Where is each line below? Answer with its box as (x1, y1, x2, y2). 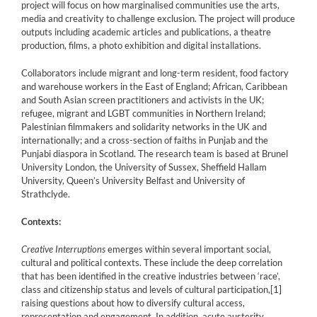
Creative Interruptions (21, 243, 105, 255)
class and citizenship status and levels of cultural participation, (21, 284, 270, 296)
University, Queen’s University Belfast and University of (21, 175, 245, 187)
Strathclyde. (21, 188, 74, 200)
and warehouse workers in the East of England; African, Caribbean (21, 81, 287, 93)
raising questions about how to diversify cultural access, (21, 297, 245, 309)
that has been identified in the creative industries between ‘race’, (21, 270, 280, 282)
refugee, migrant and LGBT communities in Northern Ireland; (21, 108, 265, 120)
